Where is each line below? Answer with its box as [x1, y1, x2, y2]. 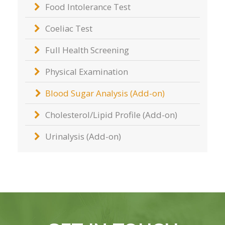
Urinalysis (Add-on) [45, 130, 121, 142]
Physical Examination [45, 65, 128, 77]
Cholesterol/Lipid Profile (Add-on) [45, 108, 177, 121]
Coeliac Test [45, 22, 92, 34]
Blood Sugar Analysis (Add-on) [45, 87, 165, 99]
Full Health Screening [45, 44, 129, 56]
